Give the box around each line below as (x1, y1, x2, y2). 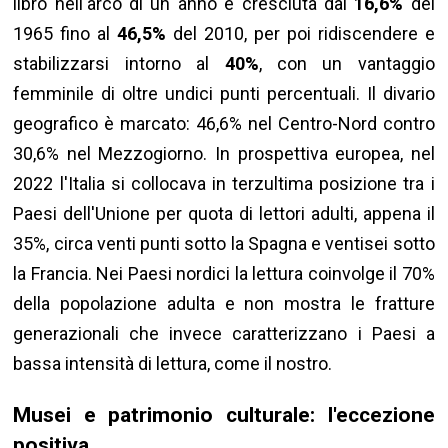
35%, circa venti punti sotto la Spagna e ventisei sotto (13, 233, 435, 255)
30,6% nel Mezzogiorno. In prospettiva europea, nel (13, 143, 435, 165)
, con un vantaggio (258, 53, 435, 75)
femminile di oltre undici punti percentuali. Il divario (13, 83, 435, 105)
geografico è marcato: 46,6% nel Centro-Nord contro (13, 113, 435, 135)
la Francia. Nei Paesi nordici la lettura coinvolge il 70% (13, 263, 435, 285)
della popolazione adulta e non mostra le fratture (13, 293, 435, 315)
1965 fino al (13, 23, 118, 45)
